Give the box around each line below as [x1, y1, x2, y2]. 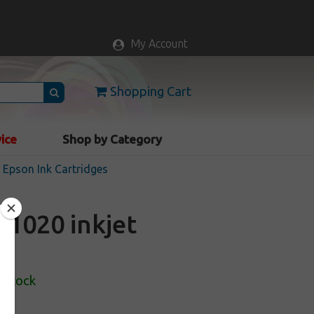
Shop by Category [62, 132, 163, 146]
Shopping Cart [109, 84, 191, 99]
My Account [130, 37, 188, 50]
